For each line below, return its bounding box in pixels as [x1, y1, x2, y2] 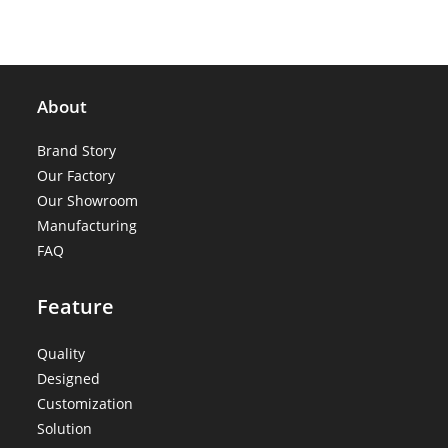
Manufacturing [37, 215, 138, 235]
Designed [37, 368, 101, 388]
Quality [37, 343, 86, 363]
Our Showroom [37, 190, 139, 210]
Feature [37, 292, 115, 320]
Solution [37, 418, 93, 438]
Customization [37, 393, 134, 413]
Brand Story [37, 140, 117, 160]
